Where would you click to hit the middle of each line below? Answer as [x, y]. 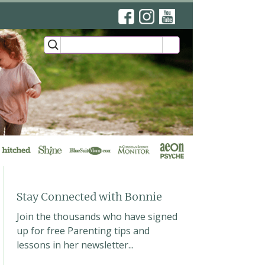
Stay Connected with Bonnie [90, 197]
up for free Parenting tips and [83, 231]
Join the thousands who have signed [97, 216]
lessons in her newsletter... [75, 245]
